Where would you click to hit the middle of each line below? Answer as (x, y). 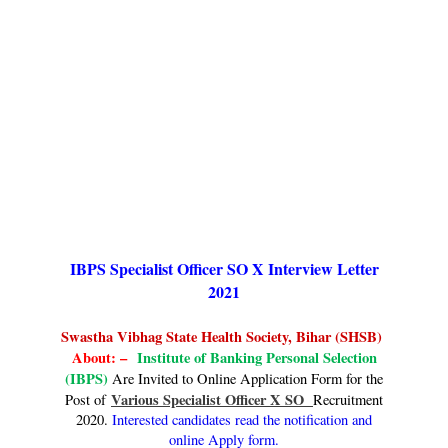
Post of (85, 400)
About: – (101, 358)
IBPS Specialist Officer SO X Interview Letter (224, 268)
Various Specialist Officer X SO (212, 400)
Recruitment (348, 400)
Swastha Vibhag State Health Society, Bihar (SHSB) (221, 337)
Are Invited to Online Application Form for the (247, 379)
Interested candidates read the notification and (242, 420)
